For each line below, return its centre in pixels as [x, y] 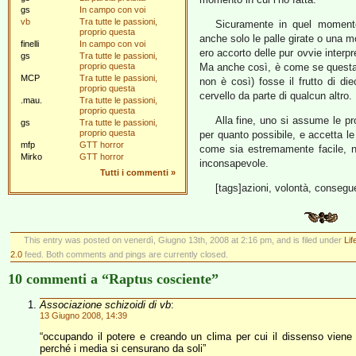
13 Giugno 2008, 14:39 [83, 315]
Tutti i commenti [134, 172]
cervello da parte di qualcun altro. [276, 96]
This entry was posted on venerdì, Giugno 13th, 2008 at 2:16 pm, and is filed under [184, 240]
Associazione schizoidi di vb [105, 305]
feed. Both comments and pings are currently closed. [125, 254]
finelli [30, 44]
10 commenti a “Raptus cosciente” [113, 279]
